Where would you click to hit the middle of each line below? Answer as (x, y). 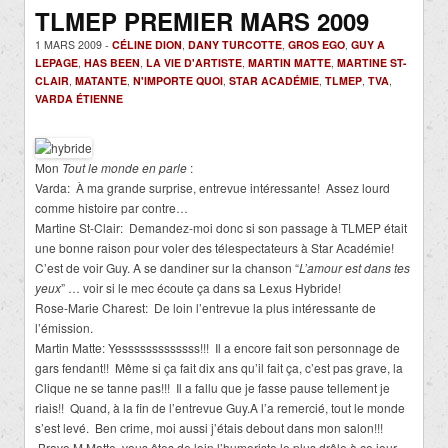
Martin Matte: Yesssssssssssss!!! (122, 348)
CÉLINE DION (147, 45)
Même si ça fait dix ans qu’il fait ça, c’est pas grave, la (259, 368)
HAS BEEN (112, 63)
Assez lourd (358, 188)
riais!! (51, 408)
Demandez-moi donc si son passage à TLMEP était (268, 228)
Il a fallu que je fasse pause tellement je (283, 388)
